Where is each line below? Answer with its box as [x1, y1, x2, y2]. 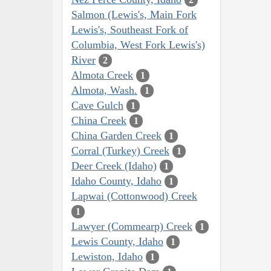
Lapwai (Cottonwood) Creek [71, 189, 197, 202]
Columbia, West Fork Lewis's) [71, 38, 205, 51]
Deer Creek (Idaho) [71, 159, 157, 172]
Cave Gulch [71, 99, 123, 111]
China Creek [71, 114, 126, 126]
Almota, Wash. [71, 83, 137, 96]
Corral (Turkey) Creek [71, 144, 169, 157]
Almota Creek [71, 68, 133, 81]
